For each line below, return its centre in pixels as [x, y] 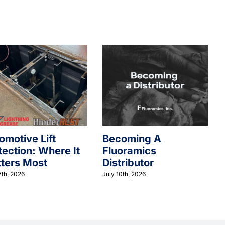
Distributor [128, 162]
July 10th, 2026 [124, 174]
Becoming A [132, 138]
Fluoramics [129, 150]
